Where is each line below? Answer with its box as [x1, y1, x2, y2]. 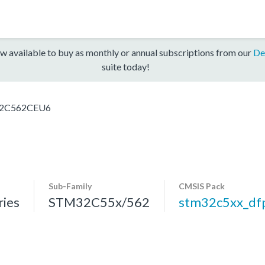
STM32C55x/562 [49, 193, 150, 210]
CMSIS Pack [179, 180, 225, 191]
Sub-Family [49, 180, 92, 191]
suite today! [101, 60, 150, 72]
